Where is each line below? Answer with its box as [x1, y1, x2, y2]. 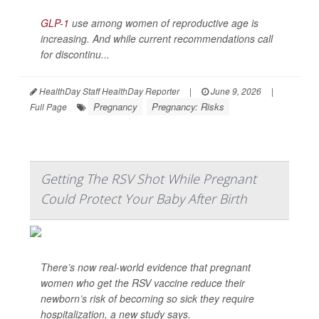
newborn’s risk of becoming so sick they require [41, 291, 254, 305]
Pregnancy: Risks [152, 100, 224, 113]
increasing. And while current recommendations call [41, 31, 273, 46]
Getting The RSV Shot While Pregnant [41, 170, 256, 187]
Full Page [30, 100, 67, 113]
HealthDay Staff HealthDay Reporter [37, 85, 179, 97]
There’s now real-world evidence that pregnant [41, 260, 251, 274]
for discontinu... [41, 47, 110, 61]
